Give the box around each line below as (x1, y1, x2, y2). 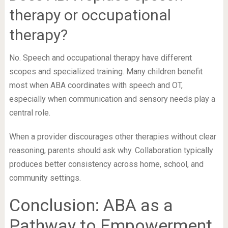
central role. (9, 107, 50, 118)
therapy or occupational (9, 6, 171, 24)
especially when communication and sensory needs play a (9, 94, 215, 104)
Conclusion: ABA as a (9, 194, 173, 215)
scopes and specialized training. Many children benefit (9, 66, 203, 76)
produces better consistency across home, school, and (9, 159, 204, 169)
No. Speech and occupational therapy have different (9, 52, 192, 63)
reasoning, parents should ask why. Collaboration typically (9, 145, 213, 155)
